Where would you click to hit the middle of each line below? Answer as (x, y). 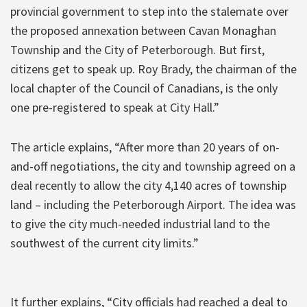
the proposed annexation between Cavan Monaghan (143, 30)
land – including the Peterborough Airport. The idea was (153, 204)
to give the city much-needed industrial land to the (140, 223)
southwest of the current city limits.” (105, 243)
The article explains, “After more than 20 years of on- (145, 147)
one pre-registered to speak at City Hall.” (115, 107)
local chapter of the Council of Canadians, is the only (144, 88)
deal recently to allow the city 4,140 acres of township (148, 185)
